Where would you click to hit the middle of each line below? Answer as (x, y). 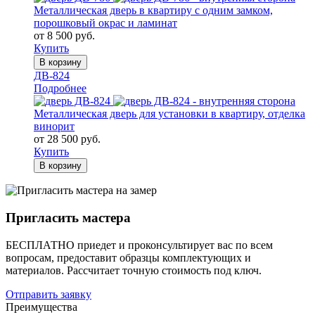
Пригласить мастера (68, 218)
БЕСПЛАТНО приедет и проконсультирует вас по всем (139, 245)
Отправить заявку (49, 294)
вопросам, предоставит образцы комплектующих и (128, 257)
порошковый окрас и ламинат (105, 23)
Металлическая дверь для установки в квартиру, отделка (169, 114)
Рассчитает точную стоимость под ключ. (164, 270)
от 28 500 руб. (67, 139)
